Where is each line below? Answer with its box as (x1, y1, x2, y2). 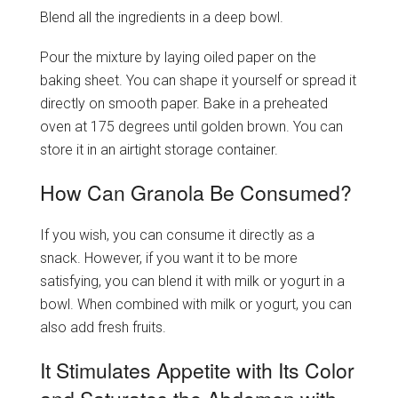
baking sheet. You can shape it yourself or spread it (39, 71, 356, 89)
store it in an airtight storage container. (39, 140, 278, 158)
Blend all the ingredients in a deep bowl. (39, 8, 283, 26)
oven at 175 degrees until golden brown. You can (39, 117, 343, 135)
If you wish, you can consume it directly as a (39, 227, 314, 244)
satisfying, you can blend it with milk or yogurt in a (39, 273, 345, 291)
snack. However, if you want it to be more (39, 250, 298, 267)
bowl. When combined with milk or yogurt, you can (39, 296, 352, 314)
